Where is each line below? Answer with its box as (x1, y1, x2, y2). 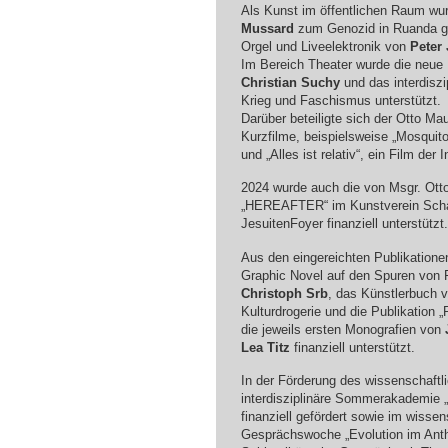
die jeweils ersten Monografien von (240, 321, 445, 337)
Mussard (240, 20, 294, 36)
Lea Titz (240, 339, 290, 355)
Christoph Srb (240, 285, 328, 301)
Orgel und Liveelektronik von (240, 38, 410, 54)
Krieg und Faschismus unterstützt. (240, 92, 441, 108)
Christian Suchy (240, 74, 340, 90)
